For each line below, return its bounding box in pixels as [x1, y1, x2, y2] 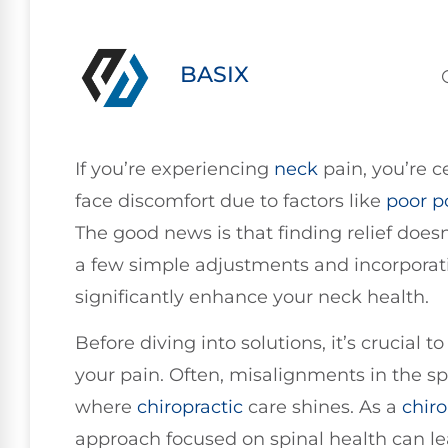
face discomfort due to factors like [75, 190, 386, 212]
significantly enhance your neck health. [75, 286, 429, 308]
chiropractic [137, 396, 243, 419]
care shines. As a [243, 396, 402, 419]
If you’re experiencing [75, 158, 274, 180]
